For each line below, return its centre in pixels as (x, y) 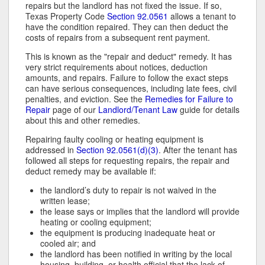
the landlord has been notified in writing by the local (136, 254)
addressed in (51, 150)
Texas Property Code (66, 16)
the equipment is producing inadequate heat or (128, 233)
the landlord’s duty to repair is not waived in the (128, 190)
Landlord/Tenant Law (138, 110)
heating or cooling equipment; (96, 222)
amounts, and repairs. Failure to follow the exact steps (127, 78)
